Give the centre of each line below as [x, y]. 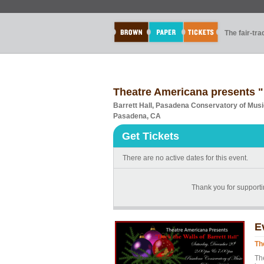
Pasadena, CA [137, 116]
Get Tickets [151, 136]
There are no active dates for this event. [185, 158]
